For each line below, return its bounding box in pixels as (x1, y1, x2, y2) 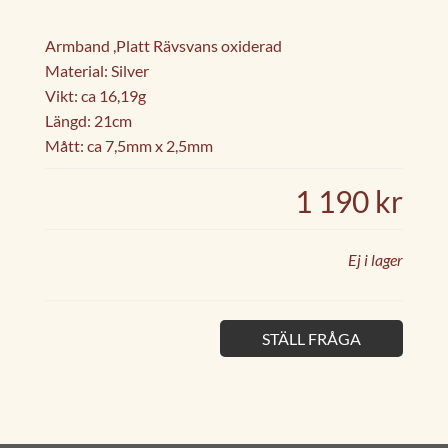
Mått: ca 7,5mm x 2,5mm (45, 136, 216, 156)
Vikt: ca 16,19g (45, 86, 149, 106)
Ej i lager (348, 250, 403, 270)
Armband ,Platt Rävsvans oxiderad (45, 36, 282, 56)
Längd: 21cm (45, 111, 132, 131)
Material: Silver (45, 61, 149, 81)
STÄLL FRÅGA (262, 329, 361, 349)
